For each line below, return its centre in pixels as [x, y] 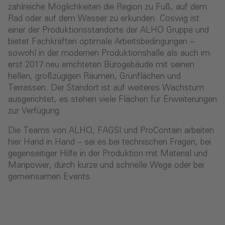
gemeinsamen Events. [50, 177]
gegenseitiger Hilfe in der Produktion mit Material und [108, 154]
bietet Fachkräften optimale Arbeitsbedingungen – [101, 42]
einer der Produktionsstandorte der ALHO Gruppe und [108, 30]
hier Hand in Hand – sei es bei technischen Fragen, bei [109, 142]
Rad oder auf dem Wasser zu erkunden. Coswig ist [104, 19]
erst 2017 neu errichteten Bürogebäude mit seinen [101, 65]
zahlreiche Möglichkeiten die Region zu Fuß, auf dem [107, 7]
